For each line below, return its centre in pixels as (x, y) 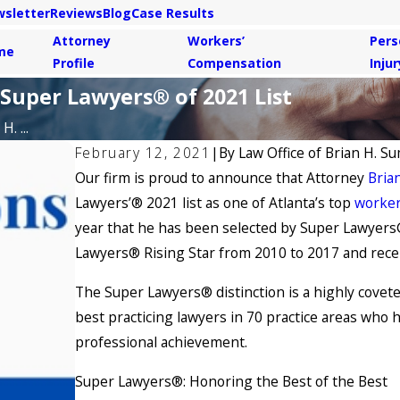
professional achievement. (164, 342)
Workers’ (217, 40)
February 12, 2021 (143, 153)
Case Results (172, 13)
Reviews (76, 13)
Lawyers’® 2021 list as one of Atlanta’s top (214, 203)
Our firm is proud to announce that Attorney (219, 178)
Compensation (235, 62)
